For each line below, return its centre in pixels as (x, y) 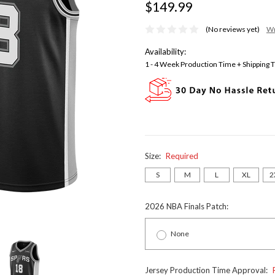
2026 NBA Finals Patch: (187, 207)
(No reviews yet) (232, 29)
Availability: (165, 52)
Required (182, 156)
